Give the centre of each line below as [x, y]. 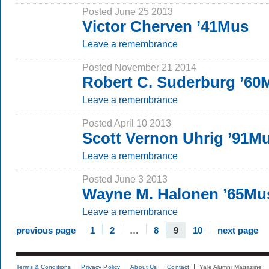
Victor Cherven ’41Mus [165, 26]
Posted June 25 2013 [128, 11]
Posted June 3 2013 [125, 179]
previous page [46, 230]
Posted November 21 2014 [139, 67]
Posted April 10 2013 [127, 123]
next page [238, 230]
